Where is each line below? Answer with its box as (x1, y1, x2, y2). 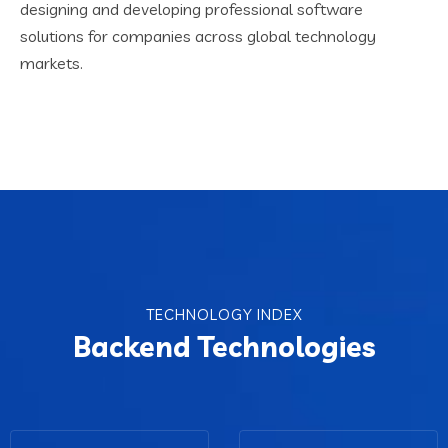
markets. (20, 52, 83, 73)
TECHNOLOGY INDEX (145, 304, 303, 324)
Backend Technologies (72, 328, 376, 364)
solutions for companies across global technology (20, 25, 376, 46)
